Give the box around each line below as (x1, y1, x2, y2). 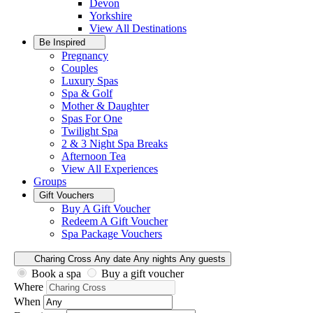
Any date (94, 254, 131, 264)
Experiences (104, 163, 158, 175)
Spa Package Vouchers (61, 228, 162, 240)
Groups (34, 175, 66, 187)
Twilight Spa (61, 125, 118, 137)
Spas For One (61, 112, 122, 124)
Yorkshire (89, 10, 132, 22)
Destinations (132, 22, 187, 34)
